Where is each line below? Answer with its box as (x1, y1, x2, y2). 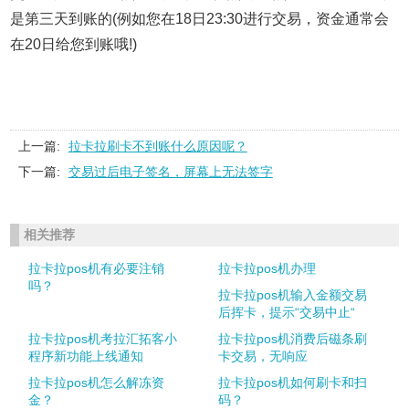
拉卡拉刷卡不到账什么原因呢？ (68, 138, 247, 153)
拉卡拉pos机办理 (218, 260, 317, 276)
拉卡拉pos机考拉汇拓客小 (27, 330, 177, 346)
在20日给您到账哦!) (10, 36, 138, 52)
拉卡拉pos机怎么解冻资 (27, 374, 164, 390)
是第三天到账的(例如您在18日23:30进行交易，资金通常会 (10, 10, 390, 26)
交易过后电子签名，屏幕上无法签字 (68, 163, 273, 179)
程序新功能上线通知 (27, 348, 143, 363)
